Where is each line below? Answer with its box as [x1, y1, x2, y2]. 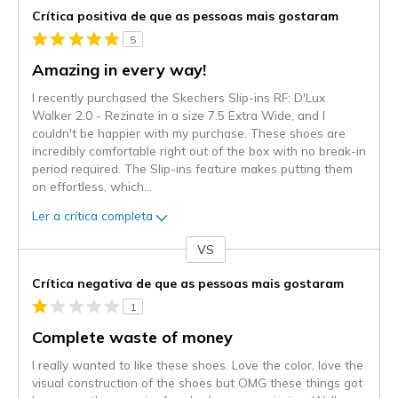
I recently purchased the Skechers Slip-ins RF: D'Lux [32, 89, 325, 105]
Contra [19, 250, 59, 267]
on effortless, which [32, 178, 144, 194]
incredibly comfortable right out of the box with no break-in [32, 142, 366, 158]
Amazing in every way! [32, 59, 206, 80]
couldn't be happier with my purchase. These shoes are [32, 124, 346, 140]
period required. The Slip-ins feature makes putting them [32, 160, 353, 176]
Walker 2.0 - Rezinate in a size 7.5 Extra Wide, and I [32, 107, 325, 123]
